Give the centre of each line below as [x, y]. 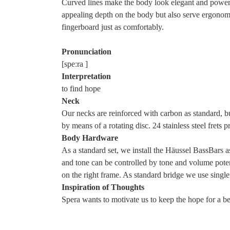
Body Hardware [90, 138]
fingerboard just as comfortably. [113, 27]
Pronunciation [87, 51]
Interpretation [86, 76]
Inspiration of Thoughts [103, 187]
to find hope [81, 88]
